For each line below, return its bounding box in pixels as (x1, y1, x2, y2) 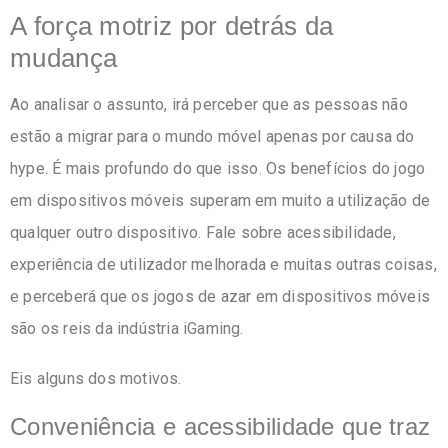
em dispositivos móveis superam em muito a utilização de (10, 191, 431, 211)
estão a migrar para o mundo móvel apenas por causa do (10, 127, 415, 147)
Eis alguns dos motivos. (10, 368, 182, 388)
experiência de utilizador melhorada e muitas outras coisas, (10, 255, 437, 275)
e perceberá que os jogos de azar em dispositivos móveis (10, 287, 431, 307)
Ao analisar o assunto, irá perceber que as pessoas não (10, 95, 408, 115)
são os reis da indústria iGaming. (10, 319, 244, 339)
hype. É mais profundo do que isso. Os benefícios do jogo (10, 159, 426, 179)
